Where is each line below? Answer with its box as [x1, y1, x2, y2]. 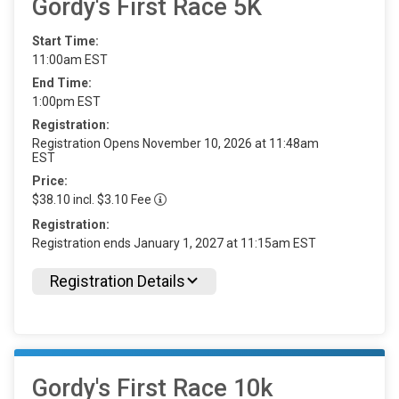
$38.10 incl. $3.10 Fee [32, 192, 154, 207]
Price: [32, 174, 68, 188]
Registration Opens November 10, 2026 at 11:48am [32, 136, 319, 151]
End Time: [32, 76, 92, 90]
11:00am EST [32, 53, 108, 67]
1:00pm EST [32, 94, 101, 109]
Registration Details [50, 272, 185, 290]
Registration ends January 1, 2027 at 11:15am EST [32, 235, 316, 250]
